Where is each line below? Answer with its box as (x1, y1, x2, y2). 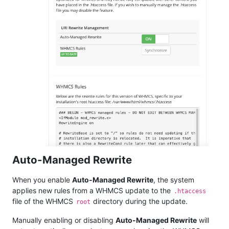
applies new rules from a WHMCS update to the (12, 186, 173, 195)
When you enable (12, 175, 72, 184)
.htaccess (173, 187, 206, 195)
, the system (153, 175, 194, 184)
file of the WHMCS (12, 196, 75, 205)
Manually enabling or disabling (12, 215, 116, 224)
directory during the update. (91, 196, 188, 205)
